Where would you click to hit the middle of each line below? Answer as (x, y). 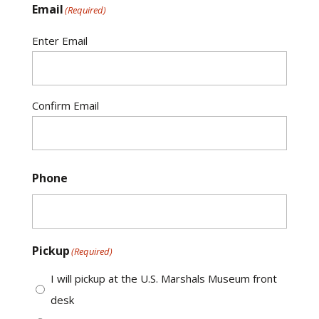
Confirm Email (65, 105)
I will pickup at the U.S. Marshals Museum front (163, 278)
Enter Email (59, 41)
